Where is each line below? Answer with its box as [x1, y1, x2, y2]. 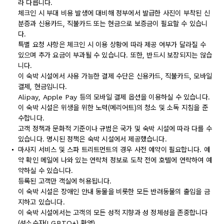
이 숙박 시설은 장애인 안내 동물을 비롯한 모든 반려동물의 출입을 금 [18, 187, 210, 195]
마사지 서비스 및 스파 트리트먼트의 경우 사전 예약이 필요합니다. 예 [18, 145, 210, 153]
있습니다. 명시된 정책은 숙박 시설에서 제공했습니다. [18, 135, 167, 143]
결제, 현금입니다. [18, 82, 67, 90]
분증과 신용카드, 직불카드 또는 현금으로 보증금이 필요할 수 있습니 [18, 19, 208, 27]
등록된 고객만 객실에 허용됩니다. [18, 177, 112, 185]
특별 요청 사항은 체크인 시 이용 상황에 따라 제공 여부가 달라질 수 [18, 40, 206, 48]
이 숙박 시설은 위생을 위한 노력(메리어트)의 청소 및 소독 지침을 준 [18, 103, 208, 111]
